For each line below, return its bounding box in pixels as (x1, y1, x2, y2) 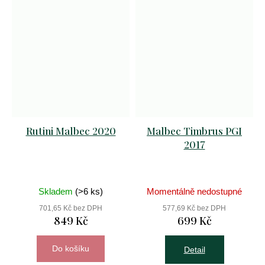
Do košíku (52, 243, 89, 253)
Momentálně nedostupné (147, 186, 242, 196)
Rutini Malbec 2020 (25, 124, 116, 137)
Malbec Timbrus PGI (147, 124, 242, 137)
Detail (183, 244, 205, 254)
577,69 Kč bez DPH (163, 203, 226, 212)
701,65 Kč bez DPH (39, 203, 102, 212)
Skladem (38, 186, 75, 196)
